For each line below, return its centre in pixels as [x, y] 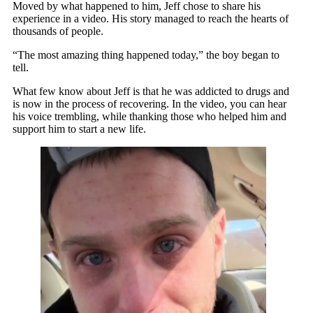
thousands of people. [58, 31]
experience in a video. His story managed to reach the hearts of [151, 18]
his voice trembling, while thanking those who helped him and [150, 116]
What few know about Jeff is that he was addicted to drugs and [151, 91]
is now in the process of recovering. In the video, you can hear [150, 103]
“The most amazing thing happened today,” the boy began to [146, 54]
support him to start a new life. [79, 129]
